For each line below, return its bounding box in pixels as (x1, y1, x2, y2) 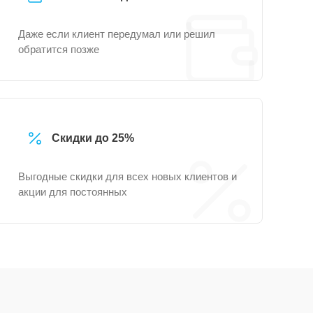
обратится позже (18, 43, 99, 55)
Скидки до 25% (52, 132, 134, 144)
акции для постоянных (18, 186, 127, 198)
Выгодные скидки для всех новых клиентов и (18, 170, 237, 182)
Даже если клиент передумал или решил (18, 28, 215, 40)
